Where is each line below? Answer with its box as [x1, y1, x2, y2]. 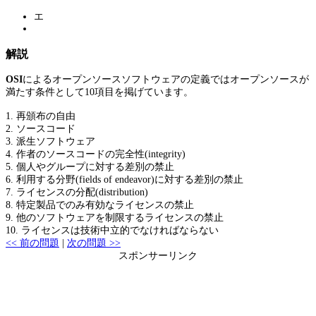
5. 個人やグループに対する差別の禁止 [6, 162, 174, 173]
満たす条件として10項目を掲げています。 [6, 87, 193, 98]
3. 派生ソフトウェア [6, 136, 95, 147]
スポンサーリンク [119, 250, 197, 262]
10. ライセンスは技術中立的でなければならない [6, 225, 219, 236]
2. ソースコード [6, 123, 75, 135]
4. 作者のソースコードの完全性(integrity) [6, 149, 186, 160]
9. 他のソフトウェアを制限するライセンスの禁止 [6, 212, 224, 224]
